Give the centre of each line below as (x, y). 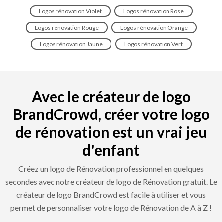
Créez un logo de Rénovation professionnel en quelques (111, 168)
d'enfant (111, 149)
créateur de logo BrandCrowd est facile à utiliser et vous (111, 194)
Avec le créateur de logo (111, 96)
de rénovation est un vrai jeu (111, 132)
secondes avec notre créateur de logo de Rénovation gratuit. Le (111, 181)
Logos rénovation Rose (153, 11)
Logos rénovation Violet (70, 11)
